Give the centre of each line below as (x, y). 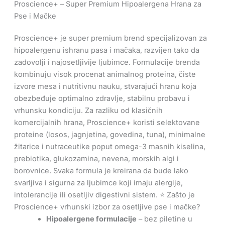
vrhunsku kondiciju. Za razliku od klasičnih (88, 111)
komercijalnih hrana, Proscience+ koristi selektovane (107, 123)
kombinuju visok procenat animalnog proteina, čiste (105, 75)
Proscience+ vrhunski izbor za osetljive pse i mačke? (107, 207)
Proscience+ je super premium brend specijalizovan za (110, 38)
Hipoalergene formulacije (91, 219)
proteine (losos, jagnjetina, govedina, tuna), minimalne (109, 135)
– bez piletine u (164, 219)
